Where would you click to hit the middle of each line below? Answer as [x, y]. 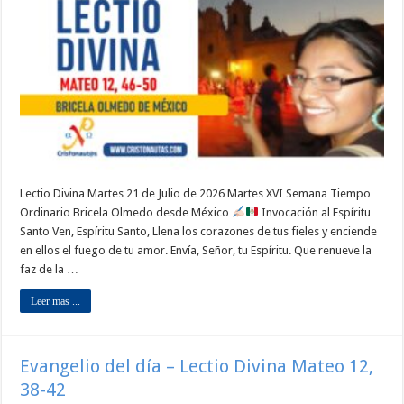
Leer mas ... [56, 301]
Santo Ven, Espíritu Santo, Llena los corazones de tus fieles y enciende [199, 231]
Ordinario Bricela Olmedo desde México [126, 212]
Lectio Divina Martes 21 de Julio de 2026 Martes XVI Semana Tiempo [196, 193]
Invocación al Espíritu [314, 212]
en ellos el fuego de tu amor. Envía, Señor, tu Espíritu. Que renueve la [196, 250]
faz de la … [50, 269]
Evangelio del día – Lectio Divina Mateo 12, [197, 366]
